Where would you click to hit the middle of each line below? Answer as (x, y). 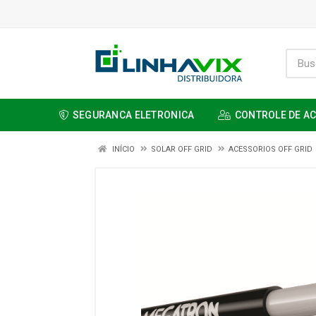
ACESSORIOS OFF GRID (271, 149)
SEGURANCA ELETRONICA (133, 115)
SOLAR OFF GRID (182, 149)
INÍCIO (122, 149)
